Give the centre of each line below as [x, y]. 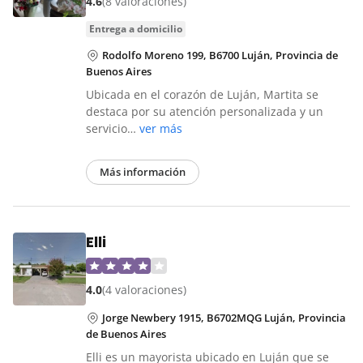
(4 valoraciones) [144, 290]
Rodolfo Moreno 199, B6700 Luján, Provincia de [220, 56]
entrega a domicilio [139, 29]
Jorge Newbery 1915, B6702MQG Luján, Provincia [224, 318]
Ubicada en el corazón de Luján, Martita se [202, 95]
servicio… [113, 129]
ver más [161, 129]
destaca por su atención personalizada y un [205, 112]
